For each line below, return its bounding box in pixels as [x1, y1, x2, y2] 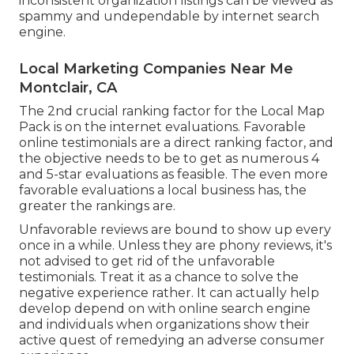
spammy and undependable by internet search [19, 8, 319, 24]
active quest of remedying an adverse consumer [19, 332, 325, 348]
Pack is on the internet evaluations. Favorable [19, 119, 306, 134]
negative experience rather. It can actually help [19, 284, 319, 300]
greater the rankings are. [19, 198, 175, 213]
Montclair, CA [19, 78, 117, 96]
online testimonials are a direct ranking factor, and [19, 134, 333, 150]
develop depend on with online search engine [19, 300, 311, 316]
